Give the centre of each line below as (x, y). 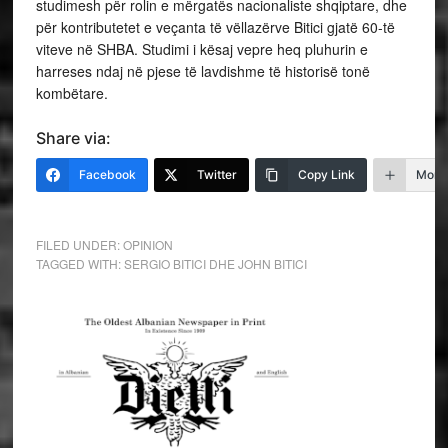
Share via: (73, 138)
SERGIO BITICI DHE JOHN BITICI (215, 264)
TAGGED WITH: (79, 264)
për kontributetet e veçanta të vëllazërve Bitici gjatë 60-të (215, 27)
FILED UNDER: (79, 245)
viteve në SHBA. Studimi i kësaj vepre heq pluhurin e (201, 49)
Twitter (216, 175)
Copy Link (326, 175)
